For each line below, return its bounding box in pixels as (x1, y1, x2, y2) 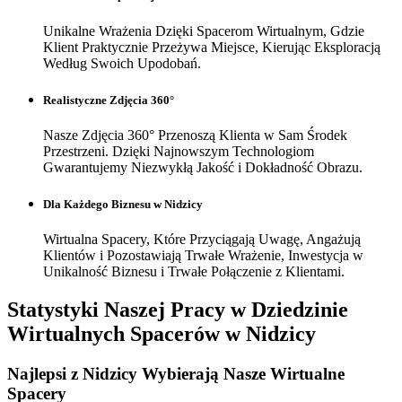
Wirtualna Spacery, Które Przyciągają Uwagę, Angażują (43, 232, 361, 248)
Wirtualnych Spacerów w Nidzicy (7, 322, 316, 346)
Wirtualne (270, 364, 345, 384)
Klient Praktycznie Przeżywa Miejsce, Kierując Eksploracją (43, 39, 380, 55)
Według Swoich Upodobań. (43, 55, 201, 71)
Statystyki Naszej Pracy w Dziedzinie (7, 298, 348, 322)
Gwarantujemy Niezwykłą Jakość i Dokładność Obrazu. (43, 159, 363, 175)
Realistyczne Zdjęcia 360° (43, 92, 174, 107)
